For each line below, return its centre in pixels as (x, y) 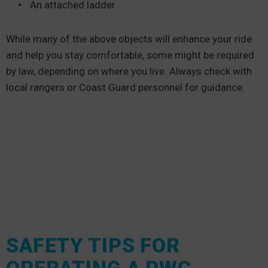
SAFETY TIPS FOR (93, 246)
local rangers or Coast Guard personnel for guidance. (125, 88)
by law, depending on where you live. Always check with (129, 71)
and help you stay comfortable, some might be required (130, 55)
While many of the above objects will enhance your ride (129, 39)
